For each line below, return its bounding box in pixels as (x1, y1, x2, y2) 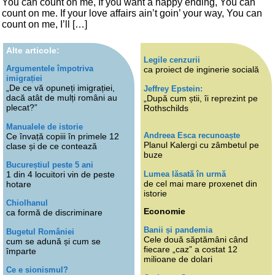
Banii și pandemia (144, 225, 212, 234)
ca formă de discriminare (6, 207, 103, 218)
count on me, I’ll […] (2, 18, 87, 29)
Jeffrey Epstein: (144, 83, 203, 93)
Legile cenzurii (144, 55, 200, 65)
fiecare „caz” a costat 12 (144, 244, 238, 254)
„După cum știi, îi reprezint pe (144, 93, 258, 103)
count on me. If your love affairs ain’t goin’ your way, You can (2, 7, 262, 18)
